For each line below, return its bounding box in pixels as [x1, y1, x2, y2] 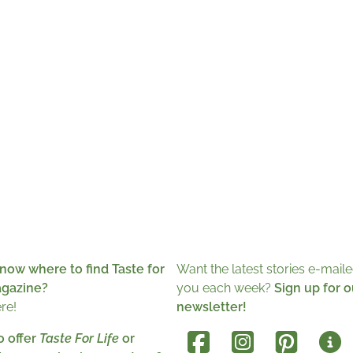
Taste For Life [39, 331, 119, 346]
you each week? [176, 281, 274, 295]
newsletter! [176, 299, 247, 314]
